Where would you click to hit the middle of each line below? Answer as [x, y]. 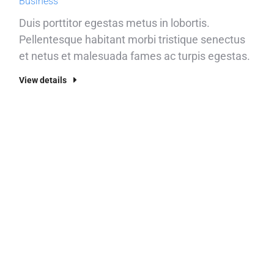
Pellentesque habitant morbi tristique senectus [132, 39]
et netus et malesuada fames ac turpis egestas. [134, 56]
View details [43, 80]
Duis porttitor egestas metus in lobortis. [114, 23]
